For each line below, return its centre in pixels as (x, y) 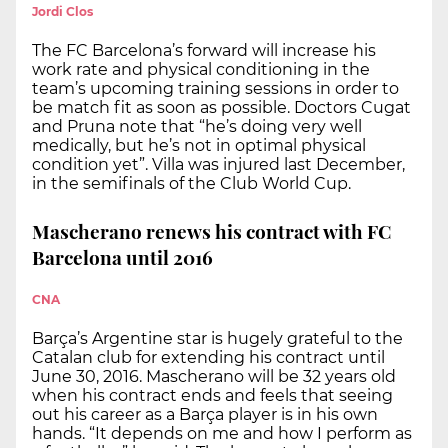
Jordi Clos (62, 11)
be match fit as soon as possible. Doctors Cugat (221, 107)
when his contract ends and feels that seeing (212, 395)
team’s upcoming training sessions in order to (215, 88)
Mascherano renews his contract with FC (211, 231)
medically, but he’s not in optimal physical (199, 145)
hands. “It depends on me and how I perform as (222, 433)
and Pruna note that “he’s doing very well (197, 126)
